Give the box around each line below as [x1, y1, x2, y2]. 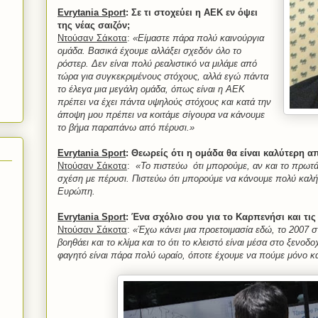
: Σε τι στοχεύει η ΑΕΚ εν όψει [126, 7, 258, 18]
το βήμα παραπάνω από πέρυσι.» [57, 122, 194, 133]
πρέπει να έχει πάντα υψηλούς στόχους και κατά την [57, 97, 271, 108]
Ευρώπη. [57, 186, 95, 197]
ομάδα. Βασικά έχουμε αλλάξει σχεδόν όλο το [57, 45, 241, 57]
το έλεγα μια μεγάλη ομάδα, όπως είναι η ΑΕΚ [57, 84, 245, 95]
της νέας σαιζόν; [57, 20, 130, 31]
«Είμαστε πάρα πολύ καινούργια [133, 33, 264, 44]
